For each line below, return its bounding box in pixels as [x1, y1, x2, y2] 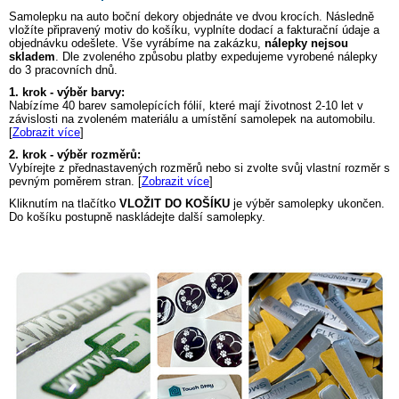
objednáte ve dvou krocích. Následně [179, 10, 374, 24]
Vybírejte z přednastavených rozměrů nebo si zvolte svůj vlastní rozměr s [9, 161, 390, 175]
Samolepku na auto [9, 10, 112, 24]
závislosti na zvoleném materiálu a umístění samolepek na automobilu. [9, 112, 376, 126]
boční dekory [112, 10, 179, 24]
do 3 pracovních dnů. [9, 63, 118, 77]
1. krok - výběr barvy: [9, 85, 125, 100]
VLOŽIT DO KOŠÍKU [119, 197, 230, 211]
